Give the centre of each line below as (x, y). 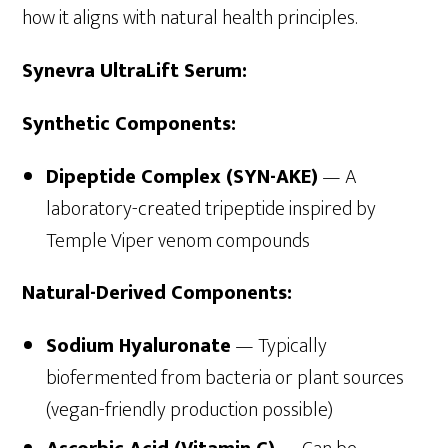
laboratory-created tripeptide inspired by (211, 209)
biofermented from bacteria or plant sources (225, 378)
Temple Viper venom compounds (178, 241)
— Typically (279, 346)
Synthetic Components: (129, 124)
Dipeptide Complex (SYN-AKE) (182, 177)
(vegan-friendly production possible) (190, 410)
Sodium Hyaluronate (139, 346)
